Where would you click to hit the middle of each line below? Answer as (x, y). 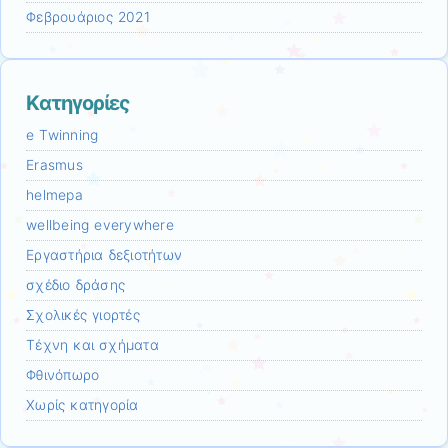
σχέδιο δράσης (76, 285)
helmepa (54, 195)
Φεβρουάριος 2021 (88, 17)
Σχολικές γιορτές (83, 315)
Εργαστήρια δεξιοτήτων (104, 255)
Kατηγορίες (78, 103)
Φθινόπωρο (63, 375)
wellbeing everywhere (100, 225)
